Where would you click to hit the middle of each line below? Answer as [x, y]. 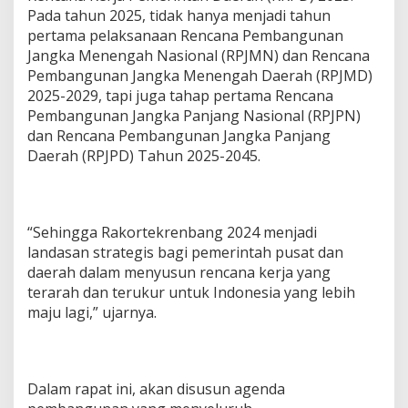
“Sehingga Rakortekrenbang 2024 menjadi [172, 232]
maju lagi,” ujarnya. [92, 312]
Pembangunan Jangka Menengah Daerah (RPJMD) [200, 76]
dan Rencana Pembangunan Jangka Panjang [179, 136]
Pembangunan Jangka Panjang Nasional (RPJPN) [194, 116]
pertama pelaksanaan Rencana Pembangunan [185, 36]
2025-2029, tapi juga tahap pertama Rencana [180, 96]
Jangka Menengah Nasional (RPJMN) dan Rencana [199, 56]
